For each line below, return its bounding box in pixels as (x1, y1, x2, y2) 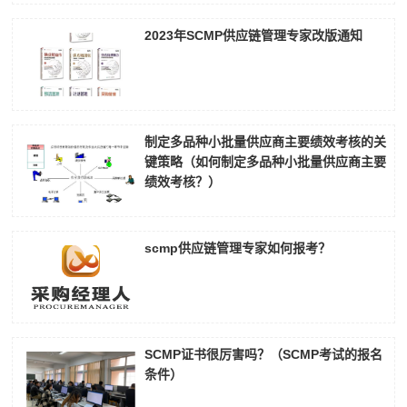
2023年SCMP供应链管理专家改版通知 (144, 28, 363, 44)
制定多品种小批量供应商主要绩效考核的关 (144, 134, 387, 150)
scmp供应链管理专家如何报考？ (144, 241, 332, 256)
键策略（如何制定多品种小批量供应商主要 (144, 154, 387, 170)
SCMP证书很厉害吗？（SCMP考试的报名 (144, 347, 383, 362)
